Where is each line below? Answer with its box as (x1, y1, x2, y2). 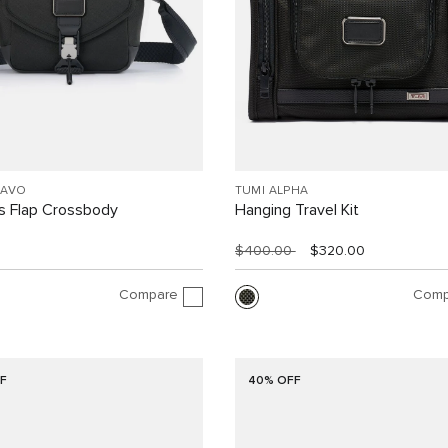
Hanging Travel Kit (234, 202, 359, 219)
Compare (118, 287, 178, 302)
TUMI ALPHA (234, 185, 309, 198)
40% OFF (248, 375, 302, 388)
